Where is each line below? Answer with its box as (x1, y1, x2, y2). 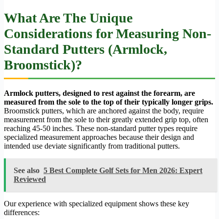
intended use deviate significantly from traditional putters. (4, 141, 180, 150)
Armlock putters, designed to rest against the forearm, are (4, 88, 195, 97)
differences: (4, 208, 40, 217)
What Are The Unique (4, 10, 132, 25)
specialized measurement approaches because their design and (4, 132, 194, 141)
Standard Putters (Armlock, (4, 41, 167, 57)
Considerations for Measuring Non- (4, 25, 211, 41)
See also (14, 166, 40, 175)
